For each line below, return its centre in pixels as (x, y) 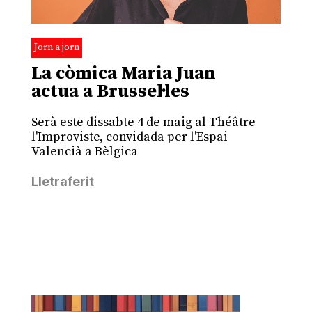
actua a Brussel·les (110, 92)
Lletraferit (62, 182)
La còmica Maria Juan (123, 74)
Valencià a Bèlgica (84, 152)
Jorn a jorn (56, 48)
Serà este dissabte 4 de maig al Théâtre (143, 123)
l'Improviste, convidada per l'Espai (129, 137)
